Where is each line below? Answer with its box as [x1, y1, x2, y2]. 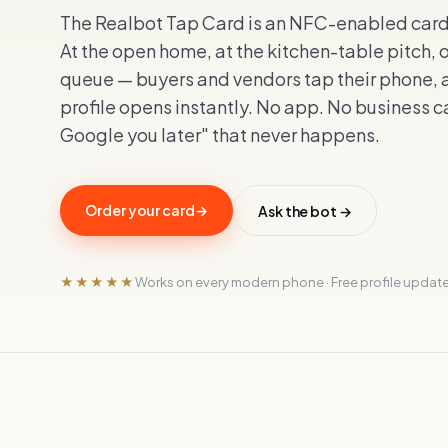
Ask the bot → [257, 201, 352, 220]
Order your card [85, 201, 195, 219]
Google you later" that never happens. [60, 123, 380, 146]
